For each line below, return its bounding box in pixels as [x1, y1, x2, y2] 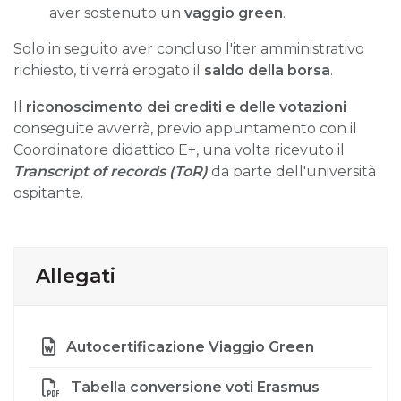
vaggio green [184, 4, 283, 21]
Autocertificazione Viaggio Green [66, 338, 314, 356]
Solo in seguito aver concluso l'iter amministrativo [13, 39, 364, 57]
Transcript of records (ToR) [13, 163, 208, 181]
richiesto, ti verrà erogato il [13, 61, 200, 79]
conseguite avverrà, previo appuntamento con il [13, 120, 357, 138]
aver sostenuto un [49, 4, 184, 21]
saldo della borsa [200, 61, 330, 79]
